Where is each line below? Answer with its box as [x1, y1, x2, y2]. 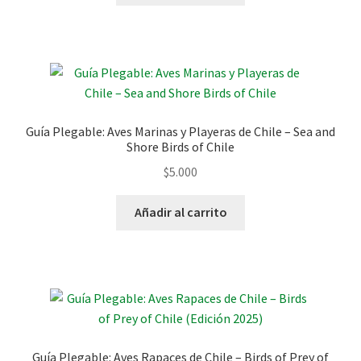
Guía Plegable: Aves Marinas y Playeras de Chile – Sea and [26, 122, 335, 139]
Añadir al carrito [134, 204, 227, 221]
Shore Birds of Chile [127, 138, 234, 155]
